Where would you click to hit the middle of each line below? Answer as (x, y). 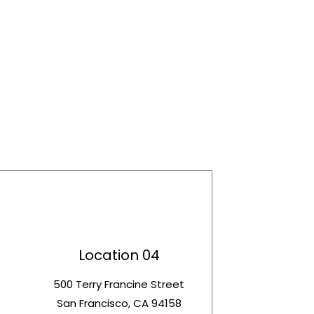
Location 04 (119, 255)
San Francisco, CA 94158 (119, 303)
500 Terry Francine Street (119, 285)
